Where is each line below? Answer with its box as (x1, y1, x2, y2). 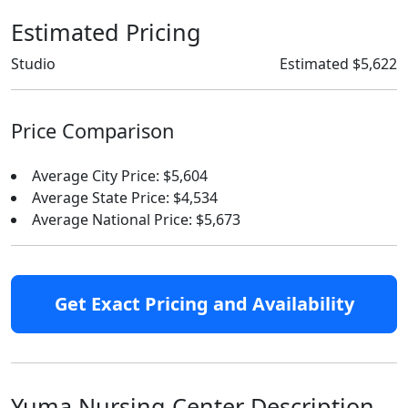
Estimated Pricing (11, 16, 201, 47)
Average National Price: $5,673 (32, 209, 240, 229)
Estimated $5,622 (280, 54, 397, 74)
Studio (11, 54, 56, 74)
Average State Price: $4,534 (32, 188, 218, 208)
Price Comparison (11, 117, 174, 144)
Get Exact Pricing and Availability (54, 291, 354, 316)
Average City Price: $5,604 (32, 166, 208, 186)
